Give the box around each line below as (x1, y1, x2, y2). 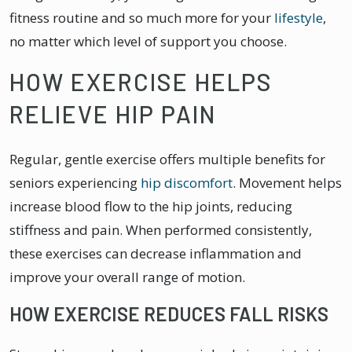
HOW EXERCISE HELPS (9, 67, 273, 96)
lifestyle (274, 8, 323, 27)
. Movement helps (233, 173, 342, 192)
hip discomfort (141, 173, 233, 192)
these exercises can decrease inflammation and (9, 244, 302, 262)
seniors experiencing (9, 173, 141, 192)
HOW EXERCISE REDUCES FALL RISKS (9, 302, 328, 325)
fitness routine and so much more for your (9, 8, 274, 27)
